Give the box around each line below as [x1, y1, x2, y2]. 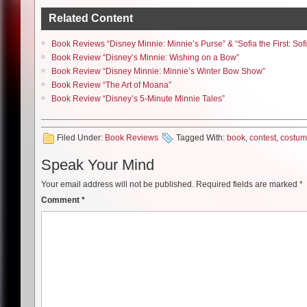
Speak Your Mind [41, 156, 154, 173]
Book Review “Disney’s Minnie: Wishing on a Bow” [51, 52, 239, 62]
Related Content [49, 12, 133, 24]
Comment [41, 195, 82, 205]
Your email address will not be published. [41, 179, 194, 189]
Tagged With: [176, 132, 227, 143]
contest [249, 132, 276, 143]
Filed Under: [57, 132, 105, 143]
